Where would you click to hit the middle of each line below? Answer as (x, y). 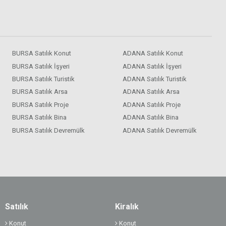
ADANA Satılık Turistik (154, 79)
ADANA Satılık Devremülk (159, 130)
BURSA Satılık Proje (41, 104)
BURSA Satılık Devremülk (49, 130)
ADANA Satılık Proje (151, 104)
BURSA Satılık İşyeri (41, 66)
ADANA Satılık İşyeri (152, 66)
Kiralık (127, 206)
